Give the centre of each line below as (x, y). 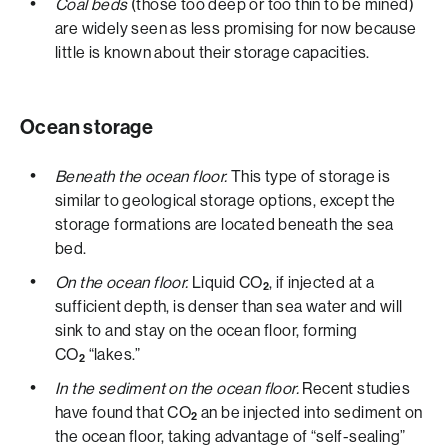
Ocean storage (87, 127)
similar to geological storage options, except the (225, 200)
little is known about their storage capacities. (212, 52)
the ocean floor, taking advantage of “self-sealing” (230, 436)
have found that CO (123, 412)
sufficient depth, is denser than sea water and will (229, 306)
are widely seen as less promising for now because (236, 28)
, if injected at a (322, 282)
